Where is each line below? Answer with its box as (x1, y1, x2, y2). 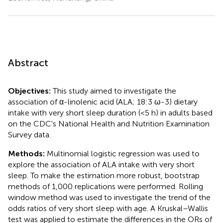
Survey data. (8, 129, 51, 139)
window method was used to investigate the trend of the (8, 192, 211, 202)
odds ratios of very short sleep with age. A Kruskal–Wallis (8, 203, 208, 213)
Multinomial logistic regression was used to (47, 148, 200, 158)
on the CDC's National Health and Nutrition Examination (8, 118, 210, 128)
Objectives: (8, 86, 53, 96)
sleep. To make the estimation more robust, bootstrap (8, 170, 200, 180)
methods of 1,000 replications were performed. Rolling (8, 181, 203, 191)
